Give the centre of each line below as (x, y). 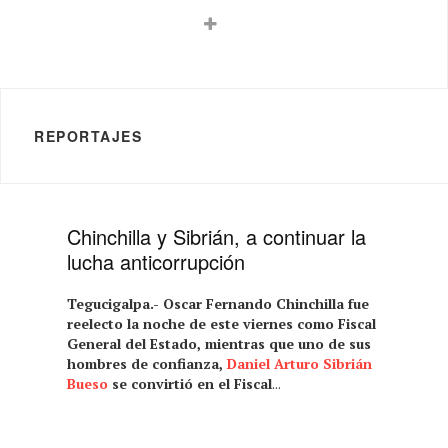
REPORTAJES (88, 135)
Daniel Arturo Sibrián (300, 363)
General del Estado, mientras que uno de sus (219, 343)
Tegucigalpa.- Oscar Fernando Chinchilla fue (218, 303)
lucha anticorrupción (156, 261)
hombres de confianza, (147, 363)
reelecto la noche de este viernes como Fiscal (222, 323)
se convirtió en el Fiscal (190, 383)
